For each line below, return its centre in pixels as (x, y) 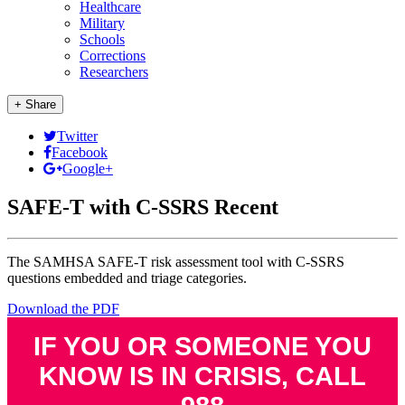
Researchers (114, 72)
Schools (102, 39)
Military (102, 23)
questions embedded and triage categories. (127, 278)
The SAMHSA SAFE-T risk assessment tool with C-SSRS (176, 261)
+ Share (35, 104)
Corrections (113, 56)
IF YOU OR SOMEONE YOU (202, 346)
